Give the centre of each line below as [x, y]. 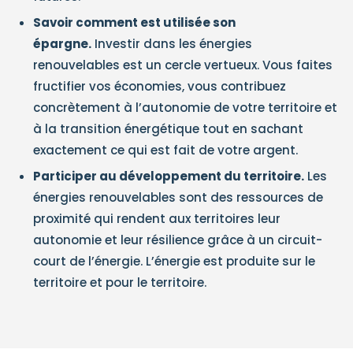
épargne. [62, 44]
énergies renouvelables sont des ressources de [178, 197]
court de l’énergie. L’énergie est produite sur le [174, 261]
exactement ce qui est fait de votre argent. [165, 150]
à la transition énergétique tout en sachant [168, 129]
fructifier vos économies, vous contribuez [160, 86]
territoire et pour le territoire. [120, 282]
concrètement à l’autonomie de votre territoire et [185, 108]
